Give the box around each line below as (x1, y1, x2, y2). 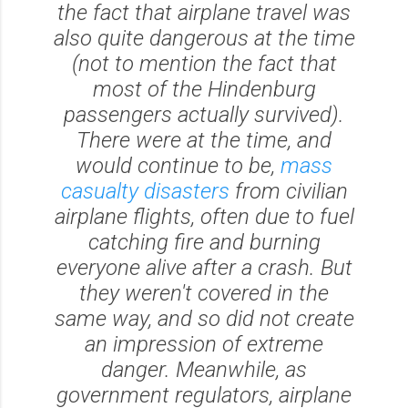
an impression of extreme (85, 331, 323, 357)
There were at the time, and (76, 127, 331, 153)
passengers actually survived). (64, 101, 344, 127)
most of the (92, 76, 208, 102)
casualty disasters (60, 178, 229, 204)
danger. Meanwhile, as (101, 356, 307, 382)
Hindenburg (207, 76, 316, 102)
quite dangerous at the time (91, 25, 355, 51)
